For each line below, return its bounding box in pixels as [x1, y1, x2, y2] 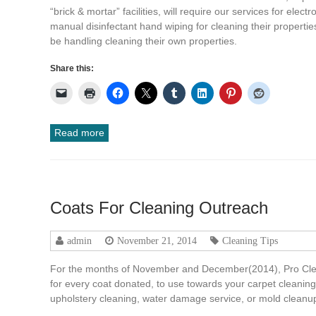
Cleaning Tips [222, 235, 279, 245]
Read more [54, 126, 105, 138]
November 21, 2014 [117, 235, 197, 245]
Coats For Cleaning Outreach [50, 197, 269, 217]
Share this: [50, 63, 95, 73]
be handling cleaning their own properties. [50, 35, 238, 47]
